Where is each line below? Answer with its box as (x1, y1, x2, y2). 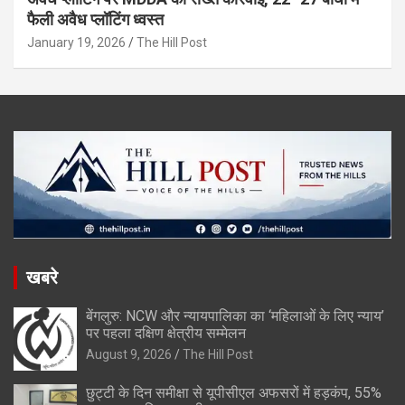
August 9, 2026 (86, 347, 172, 363)
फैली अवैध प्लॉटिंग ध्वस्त (27, 9, 164, 29)
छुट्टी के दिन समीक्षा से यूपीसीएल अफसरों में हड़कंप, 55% (86, 384, 381, 402)
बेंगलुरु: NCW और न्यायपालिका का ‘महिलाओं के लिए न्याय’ (86, 307, 384, 325)
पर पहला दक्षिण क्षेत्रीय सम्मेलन (86, 325, 246, 343)
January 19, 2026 (27, 34, 126, 50)
